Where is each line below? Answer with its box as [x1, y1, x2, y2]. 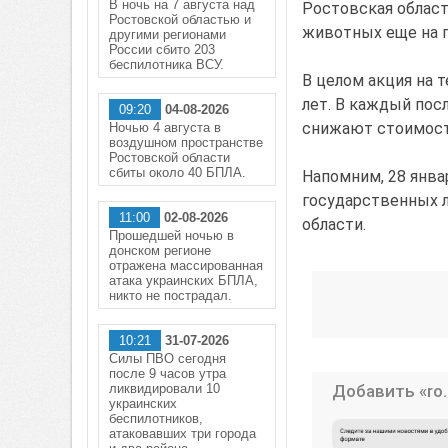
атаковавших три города [109, 426, 256, 441]
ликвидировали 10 [109, 381, 220, 396]
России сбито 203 [109, 42, 215, 57]
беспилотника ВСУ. [109, 57, 224, 72]
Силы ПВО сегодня [109, 351, 226, 366]
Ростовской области [109, 150, 230, 165]
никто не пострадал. [109, 288, 232, 303]
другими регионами [109, 27, 226, 42]
